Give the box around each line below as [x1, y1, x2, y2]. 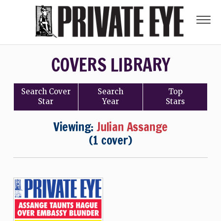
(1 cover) [89, 132, 132, 148]
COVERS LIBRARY [51, 52, 170, 77]
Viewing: [53, 118, 97, 135]
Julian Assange [96, 118, 168, 135]
